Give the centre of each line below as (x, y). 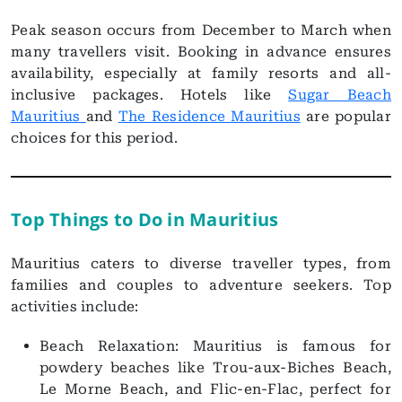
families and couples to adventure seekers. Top (201, 285)
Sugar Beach (340, 95)
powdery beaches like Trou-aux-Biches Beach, (215, 367)
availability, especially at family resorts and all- (201, 73)
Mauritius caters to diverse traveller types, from (201, 263)
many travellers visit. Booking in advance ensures (201, 52)
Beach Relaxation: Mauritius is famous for (215, 346)
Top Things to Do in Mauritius (145, 219)
